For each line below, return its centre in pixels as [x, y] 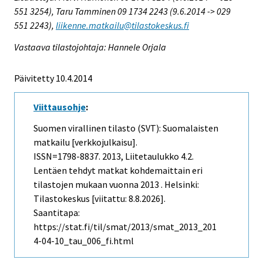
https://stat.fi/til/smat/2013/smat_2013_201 [125, 227]
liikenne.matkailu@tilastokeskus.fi [122, 25]
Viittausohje [60, 107]
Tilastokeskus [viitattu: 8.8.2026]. [100, 199]
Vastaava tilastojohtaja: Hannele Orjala [90, 47]
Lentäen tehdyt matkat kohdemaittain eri [118, 171]
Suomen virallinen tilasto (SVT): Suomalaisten [126, 128]
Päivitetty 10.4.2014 [53, 78]
